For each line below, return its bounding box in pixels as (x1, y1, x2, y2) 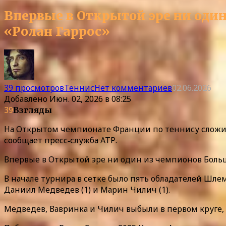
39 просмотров (4, 82, 64, 93)
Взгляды (13, 104, 52, 115)
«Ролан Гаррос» (4, 23, 110, 39)
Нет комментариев (94, 82, 172, 93)
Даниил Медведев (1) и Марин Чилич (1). (4, 184, 170, 195)
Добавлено (4, 93, 47, 104)
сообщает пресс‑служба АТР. (4, 134, 117, 146)
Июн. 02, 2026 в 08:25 (49, 93, 131, 104)
